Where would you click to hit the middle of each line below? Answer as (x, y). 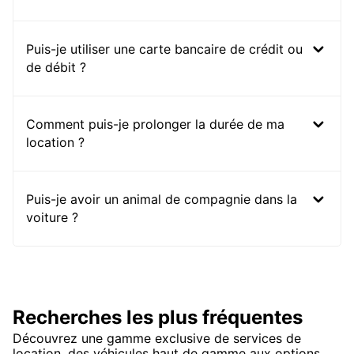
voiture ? (52, 218)
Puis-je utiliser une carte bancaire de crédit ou (164, 49)
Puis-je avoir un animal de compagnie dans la (162, 200)
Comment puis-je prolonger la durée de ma (155, 124)
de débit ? (56, 68)
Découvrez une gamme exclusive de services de (157, 339)
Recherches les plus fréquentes (158, 318)
